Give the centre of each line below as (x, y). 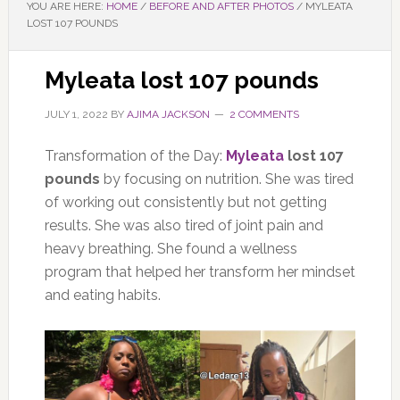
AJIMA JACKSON (168, 114)
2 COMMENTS (264, 114)
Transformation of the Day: (135, 156)
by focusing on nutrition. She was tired (226, 179)
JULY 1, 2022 (76, 114)
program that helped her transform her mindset (200, 272)
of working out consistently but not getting (185, 202)
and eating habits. (104, 295)
